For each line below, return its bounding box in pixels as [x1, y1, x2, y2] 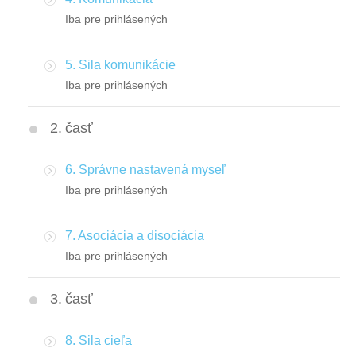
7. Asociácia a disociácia [65, 229, 204, 243]
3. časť [50, 291, 93, 308]
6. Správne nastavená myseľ [65, 163, 226, 177]
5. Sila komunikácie [65, 58, 176, 72]
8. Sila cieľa [65, 334, 132, 348]
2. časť [50, 120, 93, 137]
